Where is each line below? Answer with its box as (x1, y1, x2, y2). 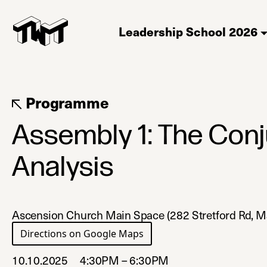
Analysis (12, 150, 114, 184)
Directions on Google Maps (20, 227, 144, 241)
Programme (22, 92, 109, 113)
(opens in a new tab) (144, 227, 235, 241)
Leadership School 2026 (119, 23, 258, 41)
